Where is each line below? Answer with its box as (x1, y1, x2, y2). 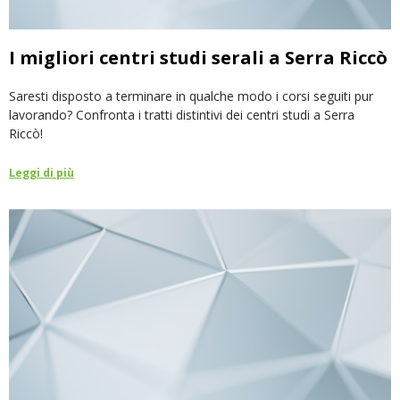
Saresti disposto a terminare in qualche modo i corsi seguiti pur (9, 87, 373, 104)
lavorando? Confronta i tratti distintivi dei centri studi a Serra (9, 105, 354, 123)
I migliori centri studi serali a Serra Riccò (9, 45, 387, 70)
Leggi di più (9, 164, 74, 180)
